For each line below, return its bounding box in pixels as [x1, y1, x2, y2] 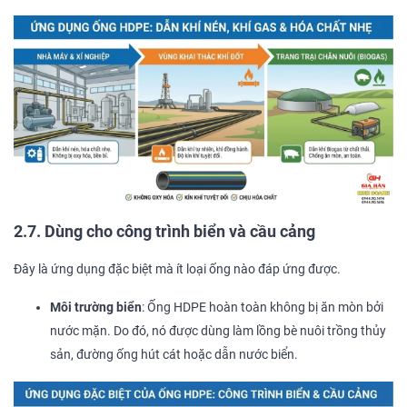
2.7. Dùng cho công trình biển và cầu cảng [14, 222, 315, 242]
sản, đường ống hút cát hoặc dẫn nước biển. [50, 347, 298, 363]
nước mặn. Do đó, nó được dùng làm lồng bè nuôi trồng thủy [50, 323, 386, 340]
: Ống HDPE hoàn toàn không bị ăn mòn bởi [142, 300, 383, 316]
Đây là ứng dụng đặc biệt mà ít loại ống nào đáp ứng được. [14, 262, 341, 278]
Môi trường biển [50, 300, 142, 316]
